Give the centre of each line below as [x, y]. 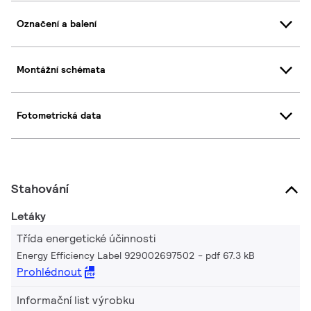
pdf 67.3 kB [230, 255]
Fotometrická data [59, 116]
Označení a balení [57, 24]
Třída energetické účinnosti [86, 238]
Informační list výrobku [76, 300]
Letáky [28, 216]
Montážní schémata [61, 70]
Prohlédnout [49, 271]
